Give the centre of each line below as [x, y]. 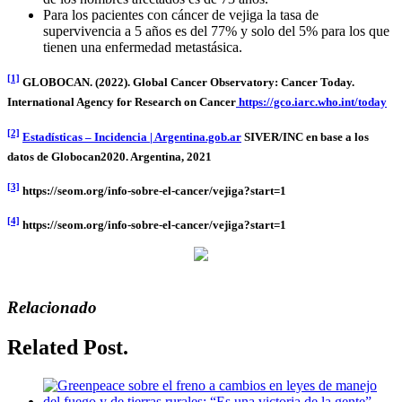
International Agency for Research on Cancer [122, 102]
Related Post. [68, 347]
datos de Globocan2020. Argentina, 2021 [109, 156]
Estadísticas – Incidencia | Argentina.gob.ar [132, 136]
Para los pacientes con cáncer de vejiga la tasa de [181, 15]
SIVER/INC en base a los [305, 136]
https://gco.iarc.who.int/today [311, 102]
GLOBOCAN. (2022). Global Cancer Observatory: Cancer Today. [187, 83]
